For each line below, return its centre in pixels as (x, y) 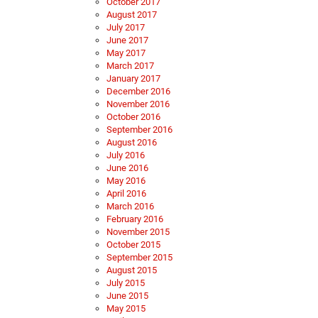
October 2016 (133, 117)
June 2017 (127, 40)
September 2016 (139, 130)
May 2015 (126, 309)
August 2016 (132, 143)
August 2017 (132, 15)
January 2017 (133, 79)
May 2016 (126, 181)
